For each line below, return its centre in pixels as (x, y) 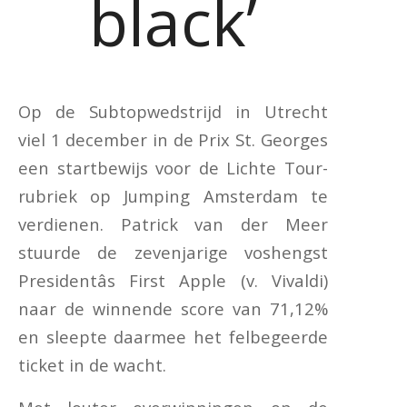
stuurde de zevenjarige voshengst (173, 252)
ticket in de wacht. (92, 364)
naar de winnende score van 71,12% (173, 308)
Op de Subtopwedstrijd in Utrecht (173, 111)
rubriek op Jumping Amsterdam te (173, 195)
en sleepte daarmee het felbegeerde (173, 336)
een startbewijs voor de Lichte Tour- (173, 167)
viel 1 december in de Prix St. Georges (173, 139)
